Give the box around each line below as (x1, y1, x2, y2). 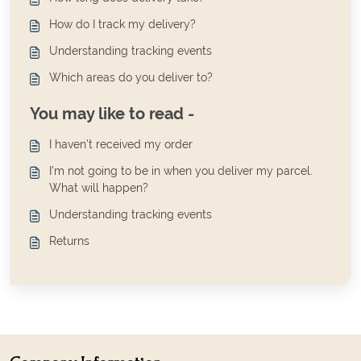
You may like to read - (30, 104, 194, 123)
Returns (49, 234, 89, 247)
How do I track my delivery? (49, 17, 196, 31)
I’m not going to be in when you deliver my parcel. (49, 164, 313, 177)
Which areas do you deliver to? (49, 70, 213, 84)
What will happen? (49, 180, 148, 194)
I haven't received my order (49, 137, 193, 151)
